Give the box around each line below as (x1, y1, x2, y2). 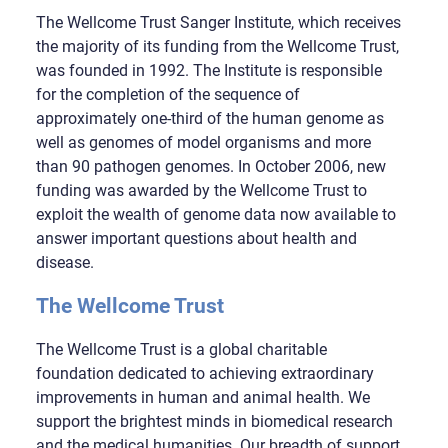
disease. (35, 253, 94, 273)
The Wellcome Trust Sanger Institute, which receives (35, 13, 401, 33)
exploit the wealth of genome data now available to (35, 205, 396, 225)
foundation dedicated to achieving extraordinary (35, 363, 374, 383)
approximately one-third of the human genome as (35, 109, 384, 129)
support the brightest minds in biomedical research (35, 411, 393, 431)
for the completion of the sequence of (35, 85, 300, 105)
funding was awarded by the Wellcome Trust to (35, 181, 367, 201)
